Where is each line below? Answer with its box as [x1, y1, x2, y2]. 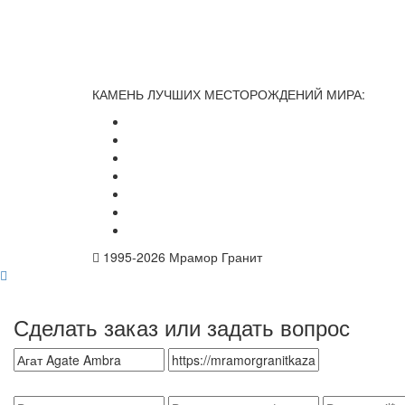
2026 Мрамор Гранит [137, 247, 262, 266]
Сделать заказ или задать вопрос [14, 310, 350, 343]
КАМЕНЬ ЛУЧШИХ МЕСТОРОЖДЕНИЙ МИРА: [92, 84, 365, 103]
